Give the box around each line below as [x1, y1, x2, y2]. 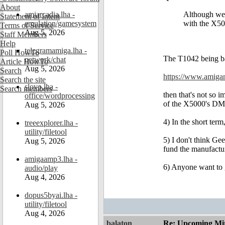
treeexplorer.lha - [25, 119, 78, 127]
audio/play [25, 164, 58, 172]
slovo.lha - [25, 82, 58, 91]
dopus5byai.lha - [25, 191, 77, 199]
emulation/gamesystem [25, 19, 96, 28]
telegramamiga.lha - [25, 46, 87, 55]
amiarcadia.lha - [25, 10, 75, 19]
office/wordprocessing [25, 91, 95, 100]
